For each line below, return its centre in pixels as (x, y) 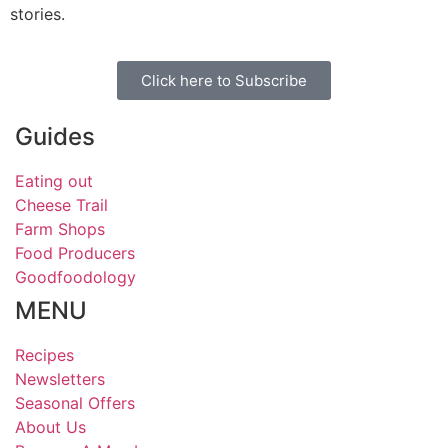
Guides (55, 136)
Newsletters (60, 378)
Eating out (54, 180)
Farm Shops (60, 228)
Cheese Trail (61, 204)
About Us (50, 426)
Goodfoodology (75, 276)
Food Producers (75, 252)
